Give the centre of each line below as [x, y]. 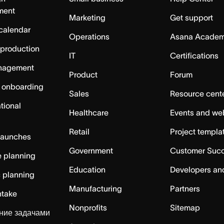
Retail [79, 131]
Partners [185, 188]
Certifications [194, 55]
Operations [89, 36]
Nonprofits [88, 207]
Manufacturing [95, 188]
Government [91, 150]
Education [87, 169]
